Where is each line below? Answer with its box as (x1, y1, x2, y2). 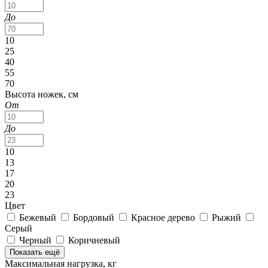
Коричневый (68, 234, 120, 245)
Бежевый (19, 212, 59, 223)
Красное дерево (131, 212, 197, 223)
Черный (19, 234, 54, 245)
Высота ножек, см (5, 89, 78, 99)
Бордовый (73, 212, 117, 223)
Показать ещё (10, 247, 60, 257)
